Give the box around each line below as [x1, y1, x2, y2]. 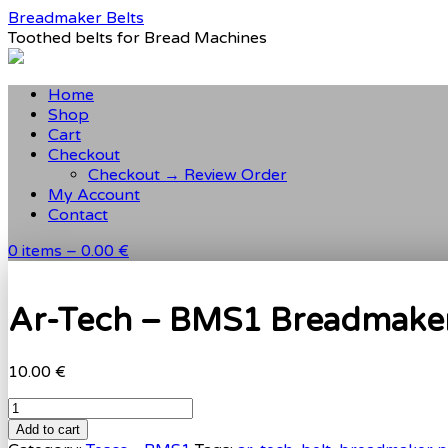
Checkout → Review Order [88, 165, 287, 185]
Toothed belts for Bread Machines [8, 28, 267, 48]
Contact [48, 205, 108, 225]
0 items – [8, 241, 81, 261]
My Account [48, 185, 140, 205]
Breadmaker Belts [8, 8, 144, 28]
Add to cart [16, 421, 80, 437]
